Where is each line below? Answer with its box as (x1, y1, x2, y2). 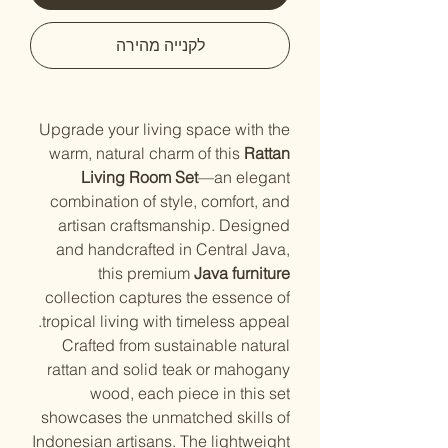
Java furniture (194, 263, 290, 283)
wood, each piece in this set (90, 383, 290, 403)
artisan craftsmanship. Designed (58, 215, 290, 235)
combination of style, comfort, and (50, 191, 290, 211)
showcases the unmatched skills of (41, 407, 290, 427)
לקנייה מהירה (115, 35, 205, 55)
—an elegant (198, 167, 290, 187)
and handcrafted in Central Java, (56, 239, 290, 259)
